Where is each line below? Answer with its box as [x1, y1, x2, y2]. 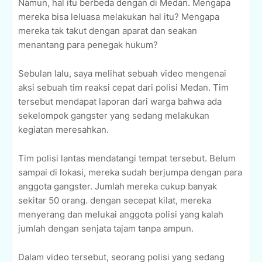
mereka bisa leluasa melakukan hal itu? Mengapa [18, 11, 219, 23]
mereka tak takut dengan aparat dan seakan [18, 25, 197, 37]
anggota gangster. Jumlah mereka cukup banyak [18, 181, 217, 192]
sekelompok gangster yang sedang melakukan [18, 110, 209, 122]
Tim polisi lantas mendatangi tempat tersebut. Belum [18, 153, 236, 164]
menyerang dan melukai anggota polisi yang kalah [18, 209, 223, 220]
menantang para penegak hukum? [18, 39, 158, 51]
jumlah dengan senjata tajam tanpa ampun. [18, 223, 194, 235]
